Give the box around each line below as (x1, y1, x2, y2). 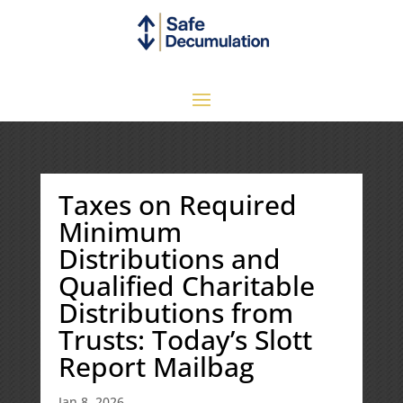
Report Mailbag (58, 347, 254, 385)
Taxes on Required (58, 185, 297, 223)
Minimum (58, 212, 182, 250)
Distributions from (58, 293, 293, 331)
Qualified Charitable (58, 266, 315, 304)
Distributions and (58, 239, 281, 277)
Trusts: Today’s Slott (58, 320, 312, 358)
